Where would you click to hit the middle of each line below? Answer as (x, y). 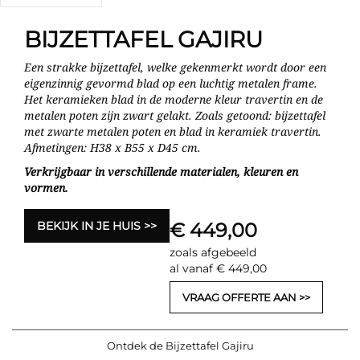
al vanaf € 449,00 (218, 268)
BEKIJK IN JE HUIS (89, 225)
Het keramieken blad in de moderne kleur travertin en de (174, 99)
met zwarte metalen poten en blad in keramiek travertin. (173, 131)
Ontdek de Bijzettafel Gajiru (180, 345)
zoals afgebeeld (213, 252)
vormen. (46, 187)
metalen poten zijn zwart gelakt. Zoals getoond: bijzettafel (175, 115)
